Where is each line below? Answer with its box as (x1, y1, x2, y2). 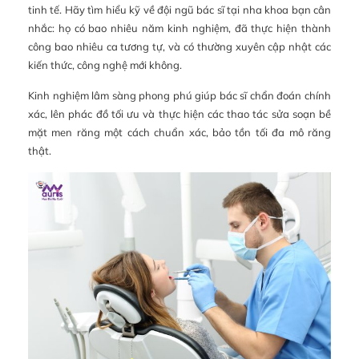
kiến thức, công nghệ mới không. (28, 58, 182, 71)
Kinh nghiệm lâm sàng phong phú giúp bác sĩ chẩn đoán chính (28, 88, 331, 102)
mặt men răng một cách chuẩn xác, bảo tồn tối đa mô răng (28, 125, 331, 139)
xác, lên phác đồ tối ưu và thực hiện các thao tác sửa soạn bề (28, 107, 331, 120)
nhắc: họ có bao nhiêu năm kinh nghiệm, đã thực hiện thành (28, 21, 331, 34)
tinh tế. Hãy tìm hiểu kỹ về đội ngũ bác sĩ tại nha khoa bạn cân (28, 2, 331, 16)
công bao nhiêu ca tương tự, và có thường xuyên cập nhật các (28, 39, 331, 53)
